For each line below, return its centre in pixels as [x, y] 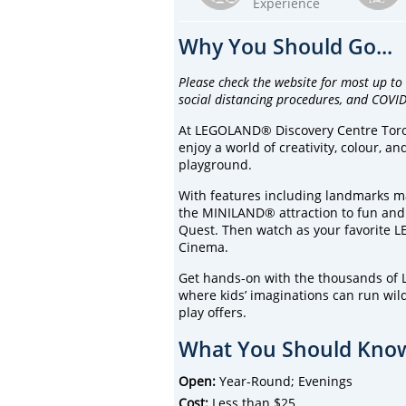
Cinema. [203, 246]
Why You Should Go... [285, 46]
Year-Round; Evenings [284, 381]
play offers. [213, 312]
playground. [215, 164]
